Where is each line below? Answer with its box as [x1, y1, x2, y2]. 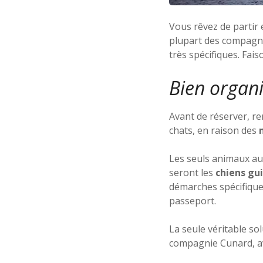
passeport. [169, 194, 216, 207]
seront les [169, 166, 215, 179]
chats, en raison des [169, 124, 257, 137]
